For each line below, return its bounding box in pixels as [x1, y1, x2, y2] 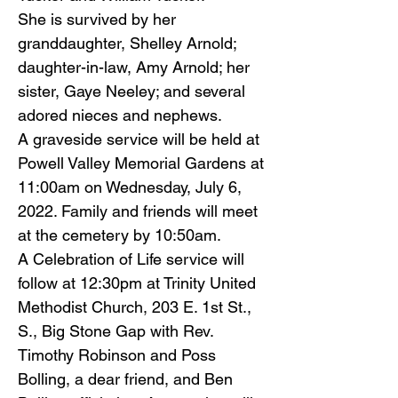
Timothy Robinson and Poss [18, 346, 216, 364]
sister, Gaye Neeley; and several [18, 82, 245, 100]
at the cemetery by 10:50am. [18, 226, 221, 244]
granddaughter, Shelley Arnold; [18, 34, 236, 52]
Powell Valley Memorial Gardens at [18, 154, 264, 172]
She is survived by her [18, 10, 176, 28]
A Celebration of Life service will [18, 250, 244, 268]
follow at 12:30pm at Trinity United [18, 274, 256, 292]
